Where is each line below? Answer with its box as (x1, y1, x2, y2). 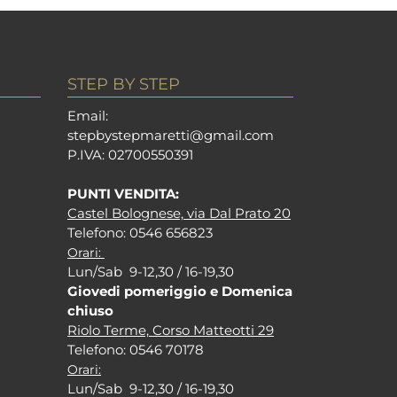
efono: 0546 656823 (86, 224, 213, 242)
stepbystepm (67, 127, 154, 144)
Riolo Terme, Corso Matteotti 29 (67, 322, 274, 339)
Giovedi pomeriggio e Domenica (67, 283, 292, 300)
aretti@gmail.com (154, 127, 274, 144)
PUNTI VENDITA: (67, 185, 179, 203)
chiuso (67, 302, 113, 320)
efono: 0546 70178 (86, 341, 204, 359)
